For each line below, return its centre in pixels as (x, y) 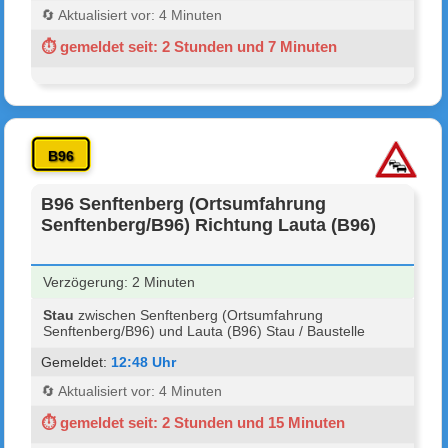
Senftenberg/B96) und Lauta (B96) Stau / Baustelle (204, 330)
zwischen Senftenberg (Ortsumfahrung (199, 314)
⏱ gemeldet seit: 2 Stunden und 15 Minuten (193, 422)
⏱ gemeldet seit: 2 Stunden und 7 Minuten (189, 46)
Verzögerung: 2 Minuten (119, 281)
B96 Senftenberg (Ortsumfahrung (184, 203)
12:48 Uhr (144, 361)
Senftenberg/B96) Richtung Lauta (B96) (209, 224)
